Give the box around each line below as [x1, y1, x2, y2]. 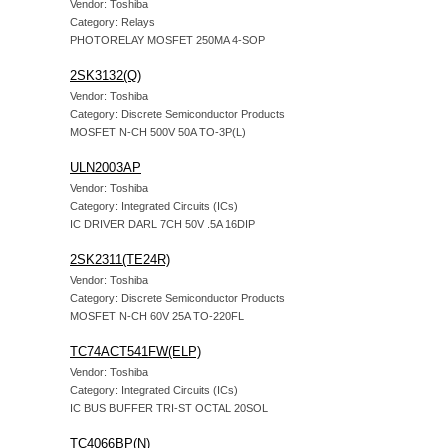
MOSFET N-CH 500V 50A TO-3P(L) [70, 126, 246, 138]
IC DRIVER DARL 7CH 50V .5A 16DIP [70, 218, 255, 230]
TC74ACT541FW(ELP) [70, 344, 201, 359]
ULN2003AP [70, 160, 141, 175]
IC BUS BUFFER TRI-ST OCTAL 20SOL [70, 402, 268, 414]
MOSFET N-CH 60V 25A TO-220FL [70, 310, 244, 322]
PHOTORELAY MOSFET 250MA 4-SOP [70, 34, 265, 46]
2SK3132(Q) [70, 68, 141, 83]
